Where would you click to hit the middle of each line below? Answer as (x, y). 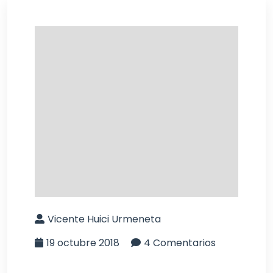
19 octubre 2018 (83, 243)
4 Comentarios (180, 243)
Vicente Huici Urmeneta (104, 219)
